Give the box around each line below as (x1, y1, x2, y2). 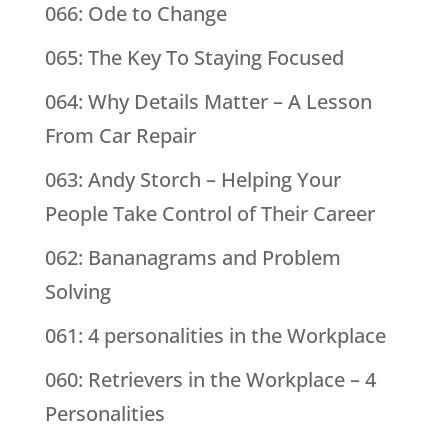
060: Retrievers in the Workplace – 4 (44, 366, 376, 394)
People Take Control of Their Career (44, 200, 375, 228)
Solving (44, 278, 111, 306)
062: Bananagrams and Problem (44, 244, 341, 272)
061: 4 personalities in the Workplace (44, 322, 386, 350)
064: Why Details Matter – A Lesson (44, 88, 372, 116)
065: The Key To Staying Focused (44, 44, 344, 72)
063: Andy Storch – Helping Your (44, 166, 341, 194)
